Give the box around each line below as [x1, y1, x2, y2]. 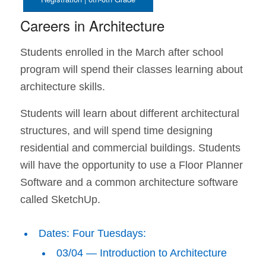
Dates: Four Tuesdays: [38, 227, 146, 240]
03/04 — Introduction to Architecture [56, 247, 227, 259]
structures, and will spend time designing [20, 125, 213, 137]
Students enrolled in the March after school [20, 46, 223, 59]
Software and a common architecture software [20, 176, 238, 189]
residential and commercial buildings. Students [20, 142, 240, 154]
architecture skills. [20, 81, 105, 93]
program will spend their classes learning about [20, 64, 243, 76]
